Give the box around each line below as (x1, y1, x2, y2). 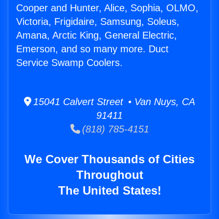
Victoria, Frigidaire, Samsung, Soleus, (16, 16, 179, 27)
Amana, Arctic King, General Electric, (16, 30, 177, 41)
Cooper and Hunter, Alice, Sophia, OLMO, (16, 2, 198, 14)
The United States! (58, 184, 161, 197)
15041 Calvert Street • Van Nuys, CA (31, 96, 195, 108)
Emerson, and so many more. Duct (16, 44, 169, 55)
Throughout (76, 168, 143, 182)
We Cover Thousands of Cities (24, 153, 195, 166)
